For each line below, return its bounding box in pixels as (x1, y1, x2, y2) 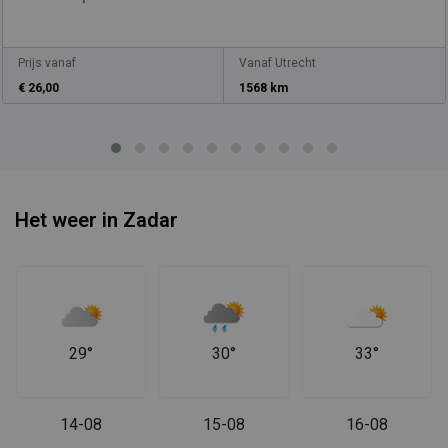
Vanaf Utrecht (239, 56, 316, 71)
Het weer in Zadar (15, 208, 178, 233)
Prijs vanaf (18, 56, 76, 71)
